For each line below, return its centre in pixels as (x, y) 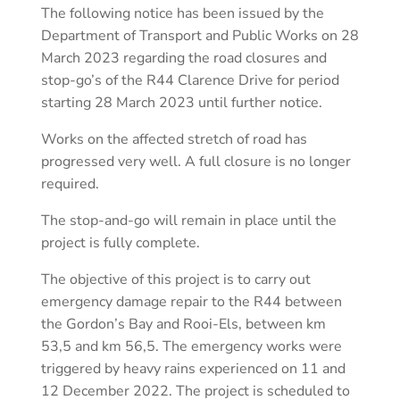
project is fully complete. (121, 242)
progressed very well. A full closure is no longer (196, 161)
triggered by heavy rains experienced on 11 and (193, 368)
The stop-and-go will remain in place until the (189, 220)
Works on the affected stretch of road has (174, 139)
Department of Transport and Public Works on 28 (200, 35)
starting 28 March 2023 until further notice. (182, 102)
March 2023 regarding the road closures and (184, 58)
